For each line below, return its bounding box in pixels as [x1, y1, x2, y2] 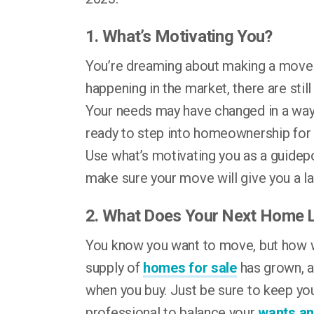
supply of [86, 259, 143, 276]
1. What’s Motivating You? [86, 27, 273, 46]
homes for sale [143, 259, 237, 276]
